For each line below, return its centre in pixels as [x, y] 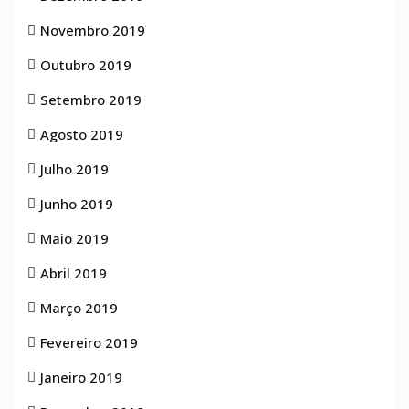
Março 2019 [79, 308]
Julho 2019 [74, 169]
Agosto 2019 [82, 134]
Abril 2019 [73, 273]
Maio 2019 [74, 238]
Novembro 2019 [93, 30]
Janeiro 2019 [81, 377]
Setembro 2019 [91, 100]
